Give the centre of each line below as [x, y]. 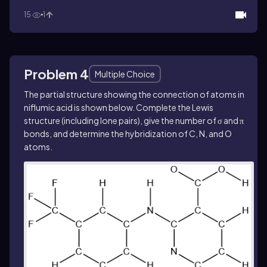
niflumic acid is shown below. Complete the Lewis [119, 107]
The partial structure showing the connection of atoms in [134, 94]
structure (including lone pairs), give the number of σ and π [134, 120]
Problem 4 [56, 74]
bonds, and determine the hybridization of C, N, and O [128, 133]
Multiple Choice [125, 74]
